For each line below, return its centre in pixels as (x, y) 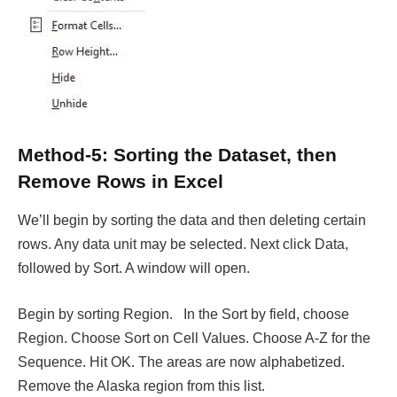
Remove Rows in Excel (121, 181)
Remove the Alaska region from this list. (141, 385)
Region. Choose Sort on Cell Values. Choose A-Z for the (194, 338)
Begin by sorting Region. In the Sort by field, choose (183, 314)
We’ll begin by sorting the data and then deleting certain (192, 221)
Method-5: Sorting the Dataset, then (177, 154)
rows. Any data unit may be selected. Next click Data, (183, 245)
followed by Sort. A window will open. (134, 269)
